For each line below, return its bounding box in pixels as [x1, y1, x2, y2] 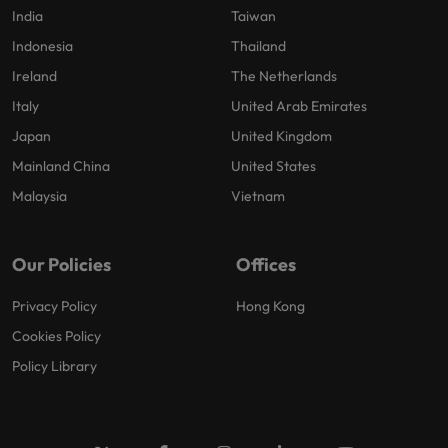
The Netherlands [231, 66, 337, 85]
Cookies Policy [12, 326, 101, 345]
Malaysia [12, 186, 67, 205]
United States [231, 156, 316, 175]
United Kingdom [231, 126, 332, 145]
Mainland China [12, 156, 110, 175]
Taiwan [231, 6, 276, 25]
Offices [236, 252, 296, 276]
